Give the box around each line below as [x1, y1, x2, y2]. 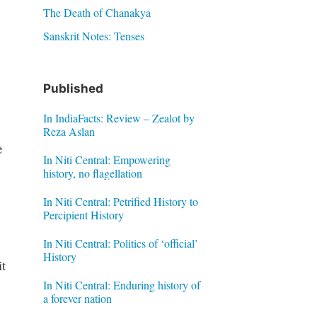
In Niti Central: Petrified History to [42, 193, 198, 209]
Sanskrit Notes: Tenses [42, 28, 144, 43]
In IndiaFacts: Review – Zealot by [42, 110, 195, 125]
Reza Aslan [42, 123, 95, 139]
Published [42, 81, 103, 96]
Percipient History [42, 207, 124, 222]
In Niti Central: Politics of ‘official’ [42, 235, 198, 250]
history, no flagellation [42, 165, 142, 180]
